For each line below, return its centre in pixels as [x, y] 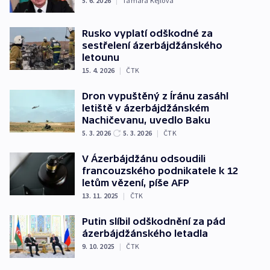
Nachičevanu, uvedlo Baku [146, 120]
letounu [101, 57]
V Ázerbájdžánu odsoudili [144, 158]
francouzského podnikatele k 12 [160, 170]
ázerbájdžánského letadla [145, 233]
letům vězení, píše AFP [136, 182]
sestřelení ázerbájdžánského [152, 45]
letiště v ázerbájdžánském [146, 108]
